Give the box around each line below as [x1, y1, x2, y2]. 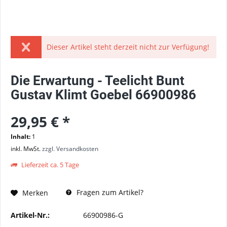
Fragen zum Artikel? [74, 187, 143, 197]
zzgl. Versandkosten [42, 144, 98, 153]
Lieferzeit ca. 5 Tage [20, 160, 79, 169]
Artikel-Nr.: [11, 210, 50, 220]
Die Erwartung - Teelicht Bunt [11, 73, 184, 88]
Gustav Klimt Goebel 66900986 [11, 87, 196, 102]
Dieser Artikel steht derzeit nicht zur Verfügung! [46, 42, 209, 52]
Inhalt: [11, 132, 32, 141]
